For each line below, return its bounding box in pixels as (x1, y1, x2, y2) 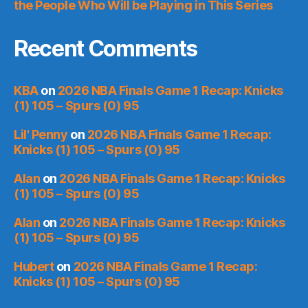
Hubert (14, 258, 54, 274)
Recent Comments (14, 34, 198, 62)
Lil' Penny (14, 126, 68, 142)
